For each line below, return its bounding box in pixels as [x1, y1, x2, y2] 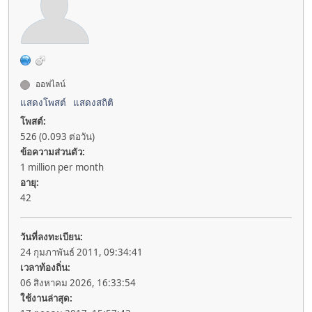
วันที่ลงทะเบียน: [20, 231, 83, 244]
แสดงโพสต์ [20, 96, 66, 109]
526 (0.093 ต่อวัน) [20, 130, 95, 143]
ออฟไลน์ [33, 78, 65, 91]
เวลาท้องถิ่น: [20, 261, 70, 274]
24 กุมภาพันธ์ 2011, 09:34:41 [20, 246, 143, 259]
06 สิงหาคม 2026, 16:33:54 [20, 276, 136, 290]
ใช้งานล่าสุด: [20, 292, 72, 305]
